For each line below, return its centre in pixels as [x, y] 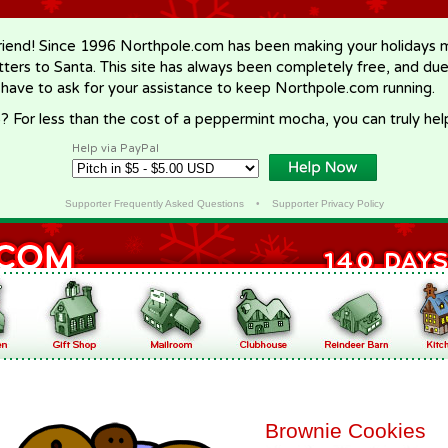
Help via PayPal [115, 148]
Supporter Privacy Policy [327, 203]
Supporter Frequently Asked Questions [154, 203]
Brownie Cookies [345, 430]
